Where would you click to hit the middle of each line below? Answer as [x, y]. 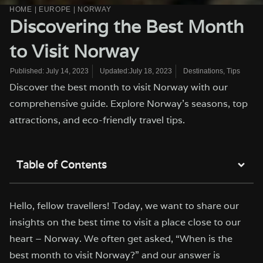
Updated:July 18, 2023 [136, 71]
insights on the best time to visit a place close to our [125, 222]
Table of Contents [62, 164]
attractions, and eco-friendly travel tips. [97, 120]
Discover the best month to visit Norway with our [119, 87]
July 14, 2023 [67, 71]
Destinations [203, 71]
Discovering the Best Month [127, 26]
